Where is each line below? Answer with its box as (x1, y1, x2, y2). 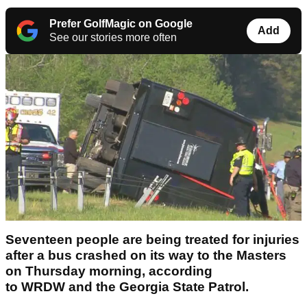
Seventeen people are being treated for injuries (5, 232, 299, 247)
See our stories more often (49, 32, 177, 44)
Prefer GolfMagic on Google (49, 18, 193, 30)
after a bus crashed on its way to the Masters (5, 248, 286, 263)
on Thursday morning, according (5, 264, 212, 279)
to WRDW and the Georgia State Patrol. (5, 280, 249, 295)
